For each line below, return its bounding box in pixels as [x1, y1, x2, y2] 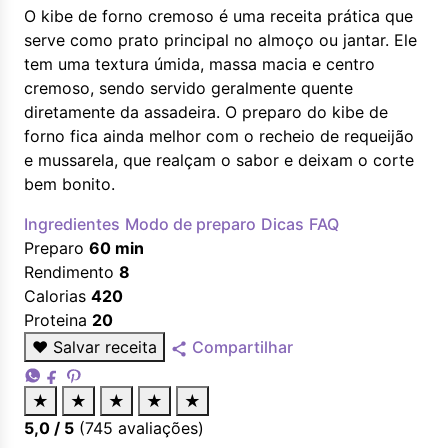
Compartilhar [188, 337, 293, 357]
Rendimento [24, 262, 114, 282]
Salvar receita [53, 337, 157, 357]
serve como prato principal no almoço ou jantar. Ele [24, 30, 417, 50]
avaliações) [113, 418, 204, 438]
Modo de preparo [125, 214, 256, 234]
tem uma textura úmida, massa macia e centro [24, 54, 375, 74]
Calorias [24, 286, 86, 306]
